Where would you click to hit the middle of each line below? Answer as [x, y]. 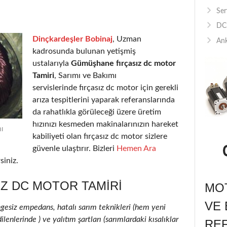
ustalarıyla [52, 63]
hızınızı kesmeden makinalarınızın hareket [105, 124]
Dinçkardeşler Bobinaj [72, 39]
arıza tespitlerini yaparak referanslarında [104, 100]
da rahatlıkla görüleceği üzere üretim [97, 112]
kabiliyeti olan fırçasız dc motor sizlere [100, 136]
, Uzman [127, 39]
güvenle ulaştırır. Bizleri [74, 148]
